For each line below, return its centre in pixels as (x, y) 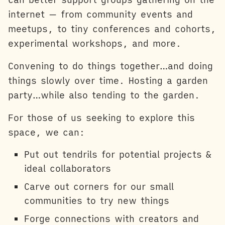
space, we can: (46, 133)
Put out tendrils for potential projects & (118, 155)
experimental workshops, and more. (95, 44)
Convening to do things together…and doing (110, 66)
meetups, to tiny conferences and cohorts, (112, 29)
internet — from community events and (100, 15)
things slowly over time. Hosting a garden (108, 81)
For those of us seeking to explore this (101, 118)
